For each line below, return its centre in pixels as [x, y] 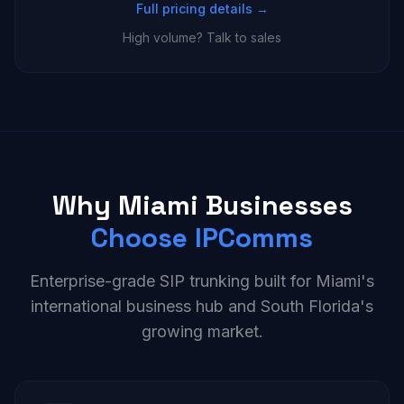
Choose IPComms [202, 238]
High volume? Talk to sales [202, 37]
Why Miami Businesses [202, 205]
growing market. [202, 331]
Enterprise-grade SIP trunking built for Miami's [202, 281]
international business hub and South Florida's [202, 306]
